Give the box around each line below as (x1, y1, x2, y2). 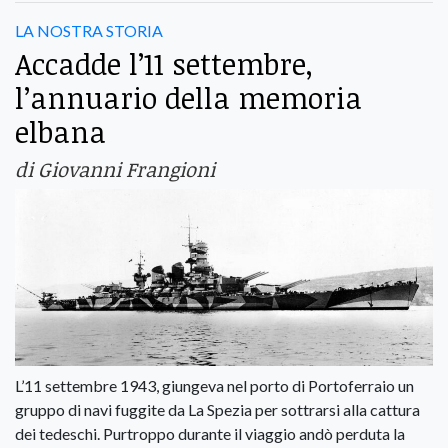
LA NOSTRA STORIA (15, 20, 163, 40)
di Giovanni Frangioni (15, 154, 215, 183)
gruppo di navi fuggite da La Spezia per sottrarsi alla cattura (15, 400, 420, 420)
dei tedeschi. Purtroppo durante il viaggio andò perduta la (15, 424, 405, 444)
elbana (15, 111, 106, 151)
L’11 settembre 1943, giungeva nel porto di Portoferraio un (15, 376, 414, 396)
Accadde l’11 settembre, (15, 43, 313, 83)
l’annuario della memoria (15, 77, 362, 117)
